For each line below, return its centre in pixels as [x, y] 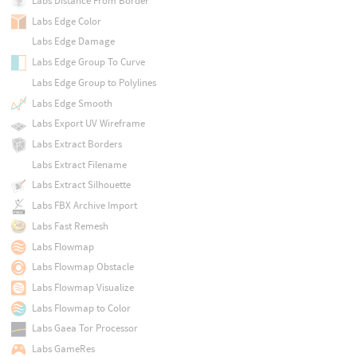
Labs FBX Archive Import [84, 206]
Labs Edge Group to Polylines [94, 82]
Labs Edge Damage [73, 41]
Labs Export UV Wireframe [88, 124]
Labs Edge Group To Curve [88, 62]
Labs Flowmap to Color [81, 308]
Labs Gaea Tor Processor [84, 328]
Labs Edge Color [66, 21]
